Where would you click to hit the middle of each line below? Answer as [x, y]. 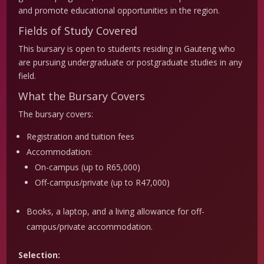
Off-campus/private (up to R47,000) [103, 183]
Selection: [39, 255]
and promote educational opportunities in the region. [119, 11]
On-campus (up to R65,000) [88, 167]
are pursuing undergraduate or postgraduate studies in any [131, 62]
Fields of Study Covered [78, 31]
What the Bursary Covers [82, 96]
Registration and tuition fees [81, 137]
